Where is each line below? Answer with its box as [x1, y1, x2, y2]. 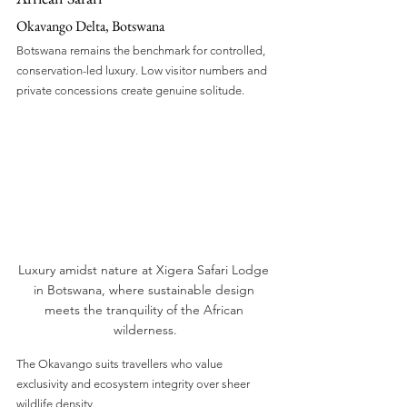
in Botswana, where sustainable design [33, 282, 258, 299]
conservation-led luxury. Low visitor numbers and [16, 63, 270, 77]
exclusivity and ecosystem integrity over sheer [16, 377, 253, 392]
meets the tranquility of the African [44, 302, 247, 319]
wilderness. [114, 322, 177, 339]
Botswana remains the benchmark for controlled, [16, 43, 268, 57]
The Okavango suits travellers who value [16, 357, 225, 372]
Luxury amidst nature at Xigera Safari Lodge [18, 262, 273, 279]
